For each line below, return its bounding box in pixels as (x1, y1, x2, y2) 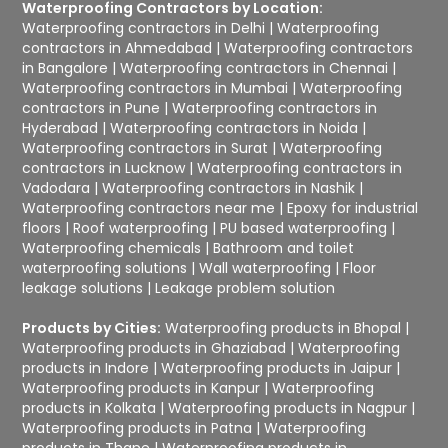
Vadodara (22, 177, 91, 198)
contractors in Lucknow (22, 157, 186, 178)
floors (22, 217, 62, 238)
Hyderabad (22, 117, 99, 138)
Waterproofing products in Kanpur (22, 377, 261, 398)
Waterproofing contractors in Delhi (22, 17, 266, 38)
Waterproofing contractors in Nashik (102, 177, 356, 198)
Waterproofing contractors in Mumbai (22, 77, 289, 98)
